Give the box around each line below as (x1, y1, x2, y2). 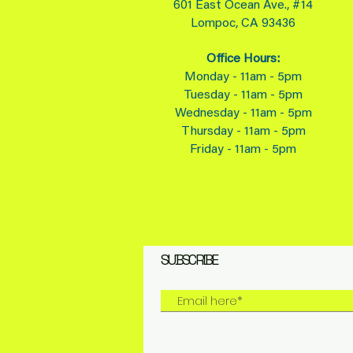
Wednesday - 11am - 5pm (174, 107, 312, 120)
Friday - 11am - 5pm (190, 143, 296, 156)
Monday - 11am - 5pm (184, 71, 302, 84)
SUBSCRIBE (161, 251, 217, 269)
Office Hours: (206, 53, 280, 65)
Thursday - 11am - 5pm (180, 125, 306, 138)
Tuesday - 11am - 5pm (184, 89, 303, 102)
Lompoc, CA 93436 (191, 17, 295, 30)
